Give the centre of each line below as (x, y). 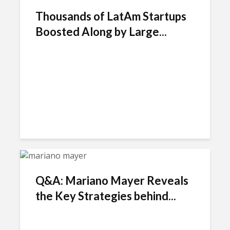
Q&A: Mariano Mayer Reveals (112, 180)
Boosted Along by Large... (101, 31)
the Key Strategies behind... (106, 196)
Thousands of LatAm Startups (111, 16)
